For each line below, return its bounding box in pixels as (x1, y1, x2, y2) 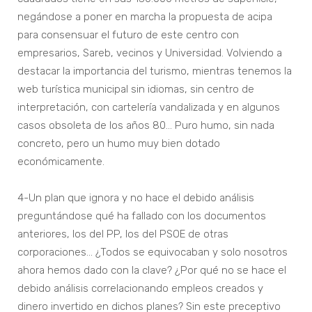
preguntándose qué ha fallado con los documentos (17, 210, 266, 223)
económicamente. (17, 155, 104, 169)
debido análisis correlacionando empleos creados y (17, 282, 263, 295)
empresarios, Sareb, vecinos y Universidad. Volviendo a (17, 47, 282, 60)
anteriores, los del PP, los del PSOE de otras (17, 228, 228, 241)
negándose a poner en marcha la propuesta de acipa (17, 10, 272, 24)
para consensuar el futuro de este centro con (17, 29, 239, 42)
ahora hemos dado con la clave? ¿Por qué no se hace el (17, 264, 286, 277)
